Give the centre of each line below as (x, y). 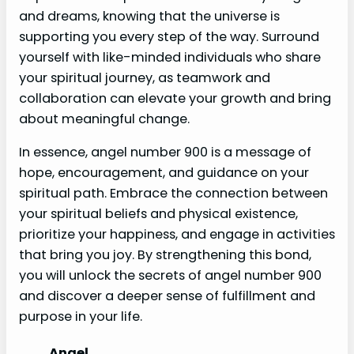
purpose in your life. (81, 317)
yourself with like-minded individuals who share (170, 58)
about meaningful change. (104, 119)
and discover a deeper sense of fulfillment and (167, 296)
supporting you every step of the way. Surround (169, 37)
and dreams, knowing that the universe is (149, 17)
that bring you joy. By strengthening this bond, (165, 255)
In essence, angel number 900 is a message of (165, 153)
